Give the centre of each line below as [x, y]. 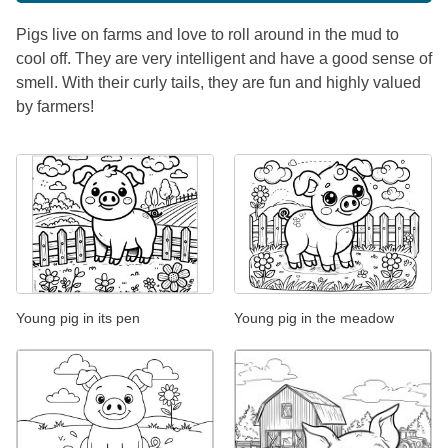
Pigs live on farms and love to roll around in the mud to [207, 34]
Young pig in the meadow [314, 318]
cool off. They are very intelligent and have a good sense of [224, 58]
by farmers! [55, 106]
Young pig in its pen [78, 318]
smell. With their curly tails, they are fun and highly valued [218, 82]
